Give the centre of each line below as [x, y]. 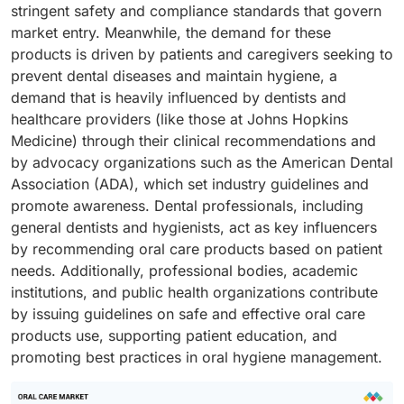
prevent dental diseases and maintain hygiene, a [174, 75]
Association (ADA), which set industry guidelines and [190, 184]
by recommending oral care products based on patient [197, 248]
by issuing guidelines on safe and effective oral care [188, 313]
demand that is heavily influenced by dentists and [179, 97]
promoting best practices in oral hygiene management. [197, 357]
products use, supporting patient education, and [174, 335]
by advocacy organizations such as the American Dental [202, 162]
